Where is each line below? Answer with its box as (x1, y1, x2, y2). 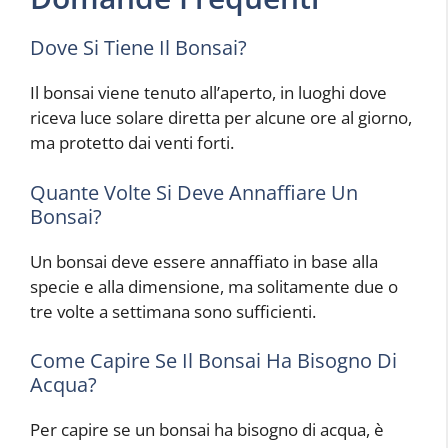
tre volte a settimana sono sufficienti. (30, 299, 316, 323)
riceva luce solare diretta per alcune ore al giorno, (30, 106, 412, 129)
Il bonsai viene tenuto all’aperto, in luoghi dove (30, 81, 387, 104)
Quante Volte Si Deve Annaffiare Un (30, 178, 358, 206)
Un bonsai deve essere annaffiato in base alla (30, 249, 378, 273)
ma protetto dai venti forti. (30, 131, 234, 154)
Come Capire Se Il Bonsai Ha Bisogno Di (30, 347, 397, 374)
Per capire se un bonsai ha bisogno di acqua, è (30, 418, 384, 441)
